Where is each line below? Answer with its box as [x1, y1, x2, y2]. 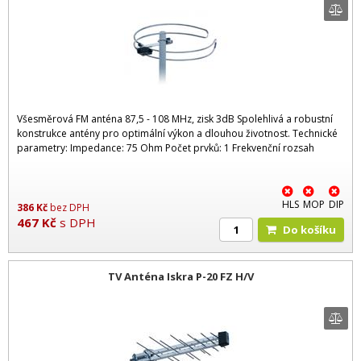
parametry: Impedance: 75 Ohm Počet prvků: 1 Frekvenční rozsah [17, 141, 314, 156]
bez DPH [50, 201, 89, 215]
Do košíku [291, 222, 336, 238]
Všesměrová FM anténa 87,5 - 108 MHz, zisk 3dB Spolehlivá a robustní [17, 112, 333, 127]
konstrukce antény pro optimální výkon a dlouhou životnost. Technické [17, 127, 338, 141]
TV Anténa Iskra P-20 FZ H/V [107, 268, 254, 284]
